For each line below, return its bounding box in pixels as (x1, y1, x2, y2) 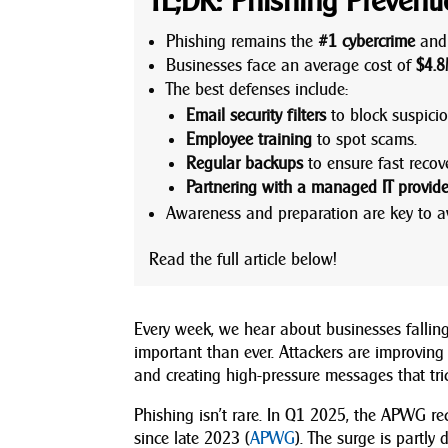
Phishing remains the (166, 30, 319, 52)
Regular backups (186, 152, 304, 174)
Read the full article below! (149, 248, 337, 270)
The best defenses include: (166, 78, 349, 100)
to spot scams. (312, 128, 418, 150)
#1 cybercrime (318, 30, 416, 52)
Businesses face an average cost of (166, 54, 417, 76)
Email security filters (186, 104, 327, 126)
